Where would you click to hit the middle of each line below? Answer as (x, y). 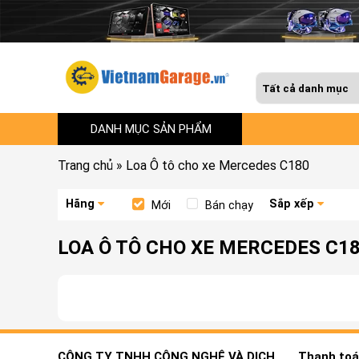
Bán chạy (229, 205)
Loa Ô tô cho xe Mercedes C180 (218, 165)
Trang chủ (85, 165)
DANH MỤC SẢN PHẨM (151, 129)
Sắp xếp (292, 204)
